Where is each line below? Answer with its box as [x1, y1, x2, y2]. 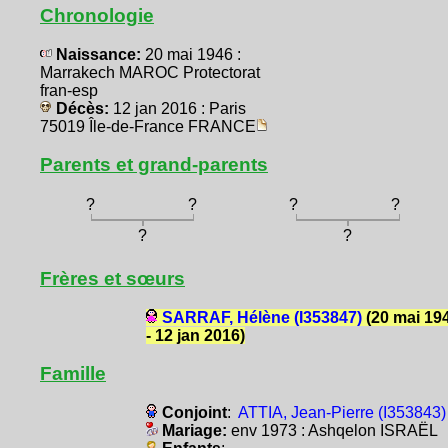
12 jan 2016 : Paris [113, 100, 246, 118]
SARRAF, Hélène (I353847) [161, 308, 362, 326]
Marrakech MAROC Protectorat [40, 64, 260, 82]
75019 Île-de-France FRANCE [40, 118, 256, 136]
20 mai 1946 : [145, 46, 241, 64]
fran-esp [40, 82, 98, 100]
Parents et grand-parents [40, 154, 268, 176]
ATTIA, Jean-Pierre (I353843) [237, 404, 446, 421]
